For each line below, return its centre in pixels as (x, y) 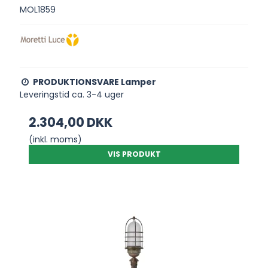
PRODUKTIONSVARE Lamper (95, 82)
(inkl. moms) (56, 139)
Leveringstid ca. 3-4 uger (72, 94)
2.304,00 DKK (71, 122)
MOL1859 (38, 9)
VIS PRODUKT (134, 154)
